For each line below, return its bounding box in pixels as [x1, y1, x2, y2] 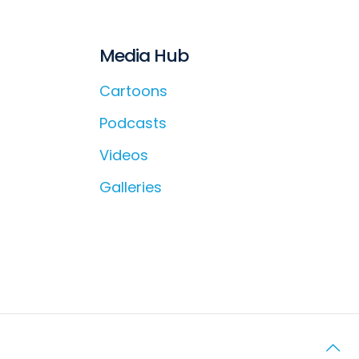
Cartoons [99, 81, 167, 102]
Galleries [99, 177, 162, 198]
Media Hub [99, 43, 188, 69]
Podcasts [99, 113, 167, 134]
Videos [99, 145, 148, 166]
